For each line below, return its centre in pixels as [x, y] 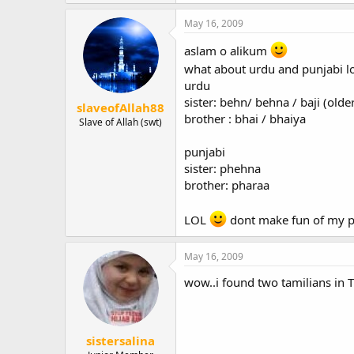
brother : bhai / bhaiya [245, 119]
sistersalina [121, 340]
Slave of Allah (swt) [121, 122]
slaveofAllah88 [121, 107]
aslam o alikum [227, 51]
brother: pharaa [227, 185]
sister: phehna [222, 168]
